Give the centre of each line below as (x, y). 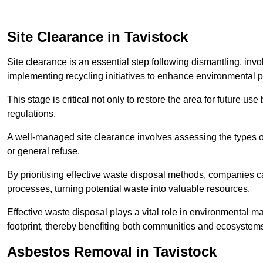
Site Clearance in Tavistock (97, 36)
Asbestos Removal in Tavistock (112, 251)
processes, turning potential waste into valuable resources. (129, 188)
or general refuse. (43, 151)
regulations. (31, 113)
